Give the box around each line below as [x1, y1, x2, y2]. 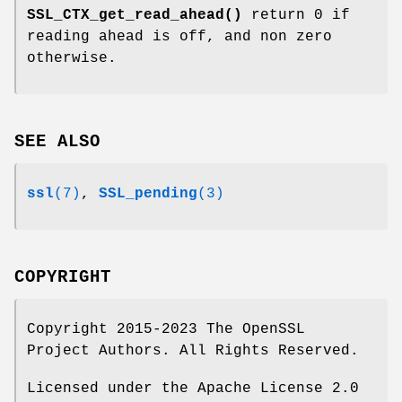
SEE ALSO [14, 131, 100, 152]
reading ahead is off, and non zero [27, 29, 332, 46]
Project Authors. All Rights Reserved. [27, 342, 359, 359]
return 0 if [242, 7, 350, 24]
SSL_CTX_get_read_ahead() [27, 7, 242, 24]
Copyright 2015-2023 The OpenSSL [27, 320, 305, 337]
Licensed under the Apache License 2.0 [27, 380, 359, 397]
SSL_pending [99, 185, 197, 202]
